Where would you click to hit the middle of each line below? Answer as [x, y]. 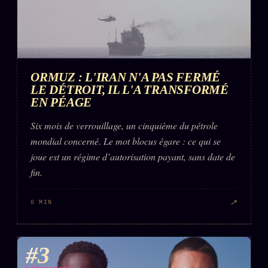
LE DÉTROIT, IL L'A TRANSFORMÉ [130, 90]
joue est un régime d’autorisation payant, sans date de [133, 157]
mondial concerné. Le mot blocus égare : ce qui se [126, 141]
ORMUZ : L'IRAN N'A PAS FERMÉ [126, 77]
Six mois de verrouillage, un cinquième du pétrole [124, 126]
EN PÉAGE [61, 102]
